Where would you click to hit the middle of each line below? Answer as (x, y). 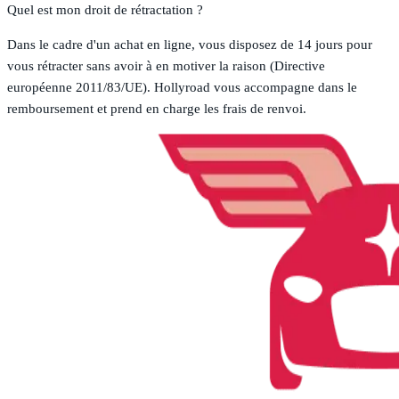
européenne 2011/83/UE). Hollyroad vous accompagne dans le (182, 88)
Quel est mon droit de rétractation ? (105, 10)
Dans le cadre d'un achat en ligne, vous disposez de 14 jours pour (190, 45)
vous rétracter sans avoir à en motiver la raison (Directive (166, 66)
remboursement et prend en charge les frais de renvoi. (157, 109)
